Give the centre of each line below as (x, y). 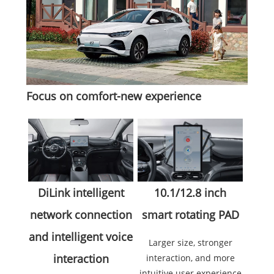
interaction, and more (190, 257)
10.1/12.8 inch (191, 192)
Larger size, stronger (190, 242)
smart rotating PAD (190, 214)
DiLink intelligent (81, 192)
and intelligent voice (81, 236)
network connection (81, 214)
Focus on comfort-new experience (113, 96)
